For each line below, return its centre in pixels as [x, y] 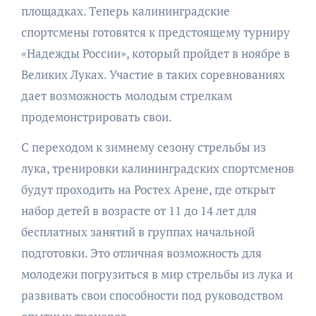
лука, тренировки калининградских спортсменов [157, 168]
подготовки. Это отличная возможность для [141, 253]
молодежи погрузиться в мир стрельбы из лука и [157, 274]
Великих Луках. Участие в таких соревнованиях [153, 74]
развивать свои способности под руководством [152, 295]
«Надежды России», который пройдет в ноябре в [155, 53]
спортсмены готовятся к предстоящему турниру [155, 32]
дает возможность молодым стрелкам [126, 95]
